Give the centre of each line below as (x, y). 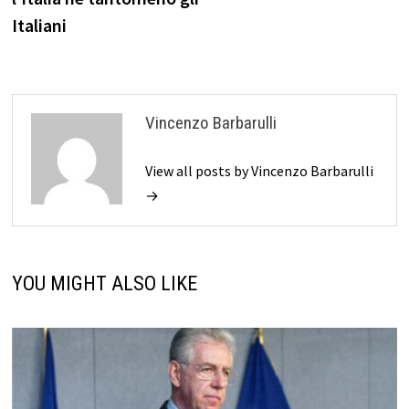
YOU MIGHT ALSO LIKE (104, 283)
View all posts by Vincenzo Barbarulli (259, 171)
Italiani (39, 25)
